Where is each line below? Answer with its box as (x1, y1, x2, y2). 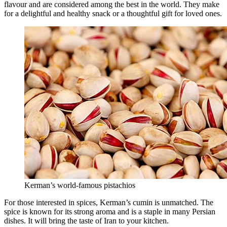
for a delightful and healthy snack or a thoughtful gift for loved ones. (4, 9, 222, 18)
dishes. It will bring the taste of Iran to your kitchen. (4, 216, 169, 225)
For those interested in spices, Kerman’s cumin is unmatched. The (4, 198, 213, 207)
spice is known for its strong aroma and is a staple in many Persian (4, 207, 215, 216)
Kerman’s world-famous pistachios (24, 181, 135, 190)
